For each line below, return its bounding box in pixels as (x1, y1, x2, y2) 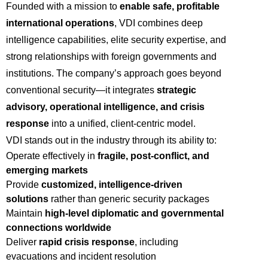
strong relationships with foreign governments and (6, 51, 217, 62)
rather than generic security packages (48, 194, 210, 205)
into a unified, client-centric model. (49, 118, 196, 129)
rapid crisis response (39, 237, 135, 248)
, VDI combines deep (114, 18, 203, 29)
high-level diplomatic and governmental (45, 208, 224, 219)
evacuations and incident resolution (6, 251, 157, 262)
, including (135, 237, 179, 248)
